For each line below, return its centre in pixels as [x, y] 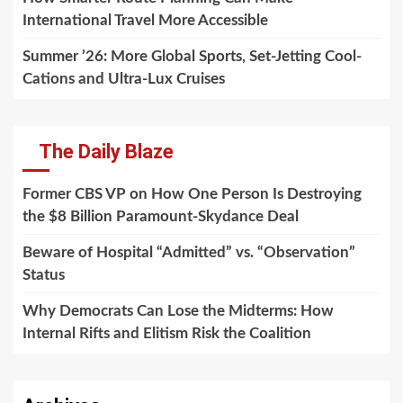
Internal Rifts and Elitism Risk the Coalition [167, 333]
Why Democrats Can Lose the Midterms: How [178, 310]
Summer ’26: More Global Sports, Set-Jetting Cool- [192, 56]
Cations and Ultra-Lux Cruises [124, 78]
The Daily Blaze [106, 151]
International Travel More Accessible [145, 20]
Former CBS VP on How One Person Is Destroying [192, 193]
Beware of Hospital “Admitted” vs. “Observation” [189, 252]
